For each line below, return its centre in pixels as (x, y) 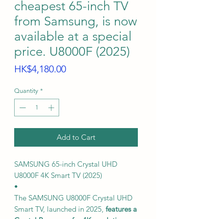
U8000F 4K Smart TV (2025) (58, 175)
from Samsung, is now (76, 21)
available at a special (73, 36)
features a (121, 209)
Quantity (26, 91)
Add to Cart (76, 137)
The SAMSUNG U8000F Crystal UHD (73, 197)
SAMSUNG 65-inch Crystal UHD (66, 164)
